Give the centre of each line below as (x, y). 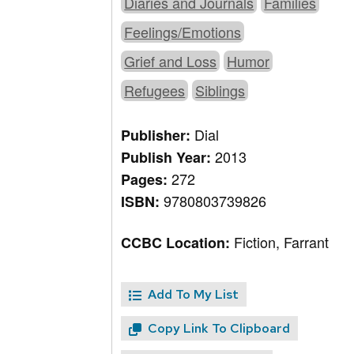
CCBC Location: (178, 243)
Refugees (155, 90)
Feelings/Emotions (183, 32)
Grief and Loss (171, 61)
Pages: (147, 180)
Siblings (220, 90)
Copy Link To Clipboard (219, 329)
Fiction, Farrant (282, 242)
